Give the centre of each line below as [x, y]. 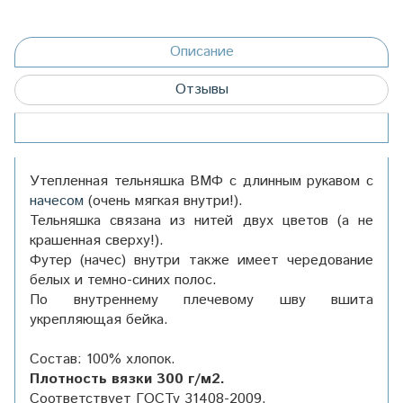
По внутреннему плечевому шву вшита [201, 300]
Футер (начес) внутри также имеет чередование [201, 260]
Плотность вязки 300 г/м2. [127, 379]
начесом [59, 201]
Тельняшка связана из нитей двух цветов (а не [201, 220]
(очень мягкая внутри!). [166, 201]
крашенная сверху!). [97, 240]
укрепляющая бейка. [99, 319]
